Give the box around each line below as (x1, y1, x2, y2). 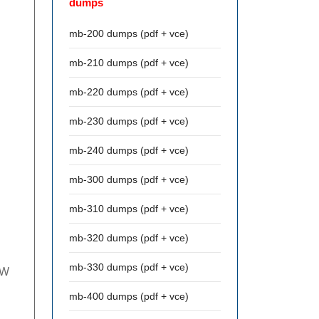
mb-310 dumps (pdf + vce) (69, 203, 189, 214)
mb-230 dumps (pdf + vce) (69, 115, 189, 127)
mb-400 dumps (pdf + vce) (69, 291, 189, 302)
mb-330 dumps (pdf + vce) (69, 261, 189, 273)
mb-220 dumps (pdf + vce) (69, 86, 189, 98)
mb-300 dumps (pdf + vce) (69, 174, 189, 185)
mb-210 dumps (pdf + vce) (69, 57, 189, 68)
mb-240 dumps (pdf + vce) (69, 145, 189, 156)
